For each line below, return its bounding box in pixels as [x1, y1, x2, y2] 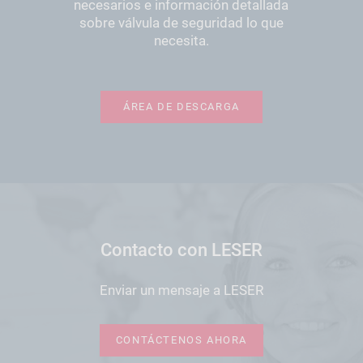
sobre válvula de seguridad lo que [79, 14, 284, 31]
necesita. [153, 32, 209, 49]
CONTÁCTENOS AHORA [115, 334, 248, 347]
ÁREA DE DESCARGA [123, 100, 240, 113]
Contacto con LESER [100, 239, 263, 260]
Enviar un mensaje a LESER [100, 282, 263, 299]
